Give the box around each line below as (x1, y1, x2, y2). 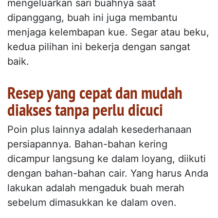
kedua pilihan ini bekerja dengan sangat (7, 41, 190, 53)
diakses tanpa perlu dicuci (7, 98, 163, 121)
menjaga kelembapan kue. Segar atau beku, (7, 26, 209, 38)
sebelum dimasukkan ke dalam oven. (7, 197, 177, 209)
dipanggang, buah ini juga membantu (7, 12, 178, 24)
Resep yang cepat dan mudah (7, 81, 182, 104)
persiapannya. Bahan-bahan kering (7, 138, 167, 150)
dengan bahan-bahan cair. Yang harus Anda (7, 167, 208, 180)
